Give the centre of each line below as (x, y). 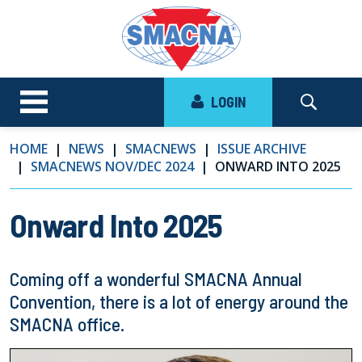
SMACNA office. (69, 324)
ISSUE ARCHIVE (262, 149)
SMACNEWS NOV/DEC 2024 (112, 166)
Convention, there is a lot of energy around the (179, 301)
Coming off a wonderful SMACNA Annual (156, 279)
